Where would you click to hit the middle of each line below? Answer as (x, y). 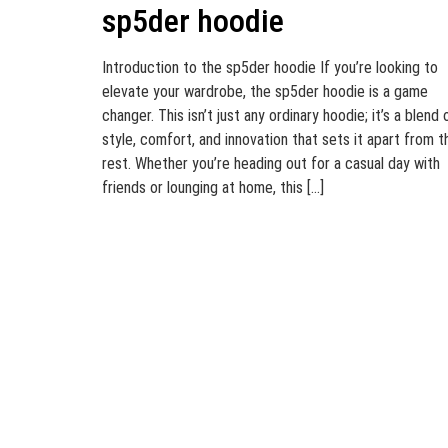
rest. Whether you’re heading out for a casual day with (271, 163)
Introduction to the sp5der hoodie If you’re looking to (270, 67)
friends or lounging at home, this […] (213, 187)
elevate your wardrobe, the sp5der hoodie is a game (265, 91)
